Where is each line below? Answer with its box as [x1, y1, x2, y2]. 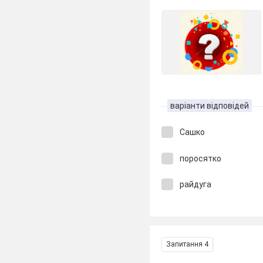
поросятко [180, 153, 224, 163]
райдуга [180, 180, 212, 189]
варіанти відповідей [170, 101, 249, 110]
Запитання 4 [166, 240, 209, 248]
